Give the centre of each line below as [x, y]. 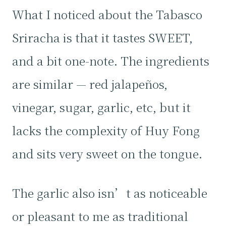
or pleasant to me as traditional [100, 216]
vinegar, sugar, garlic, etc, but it [101, 107]
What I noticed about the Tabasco [107, 14]
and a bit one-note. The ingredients [111, 61]
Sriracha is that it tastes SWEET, [102, 37]
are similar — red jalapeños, [90, 84]
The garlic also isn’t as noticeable [110, 193]
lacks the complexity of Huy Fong [106, 130]
